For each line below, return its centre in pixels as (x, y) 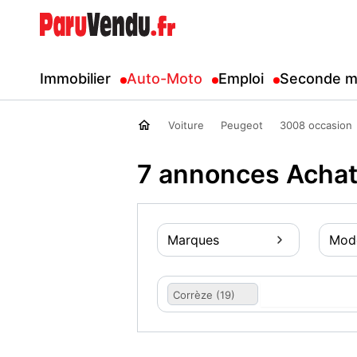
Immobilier (75, 78)
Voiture (186, 125)
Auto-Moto (165, 78)
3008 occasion (316, 125)
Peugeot (242, 125)
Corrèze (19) (204, 295)
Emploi (241, 78)
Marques (193, 240)
